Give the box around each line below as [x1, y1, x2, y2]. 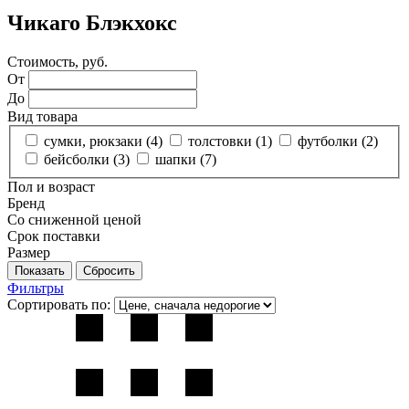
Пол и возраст [7, 179, 95, 195]
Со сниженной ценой [7, 212, 142, 228]
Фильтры [7, 280, 64, 297]
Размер [7, 245, 50, 261]
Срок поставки [7, 228, 100, 245]
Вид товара [7, 108, 78, 124]
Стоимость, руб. [7, 53, 108, 69]
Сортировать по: [7, 297, 110, 313]
